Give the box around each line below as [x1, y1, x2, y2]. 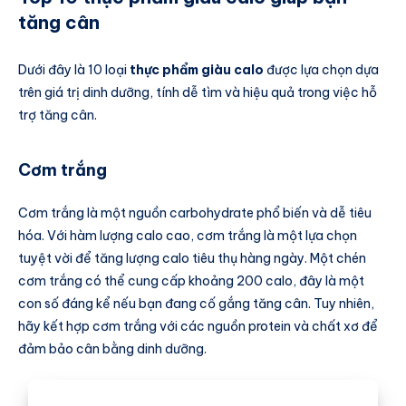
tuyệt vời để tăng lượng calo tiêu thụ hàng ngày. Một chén [18, 249, 366, 266]
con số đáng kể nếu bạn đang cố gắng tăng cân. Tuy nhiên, [18, 295, 374, 312]
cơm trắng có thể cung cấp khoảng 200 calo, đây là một [18, 272, 364, 289]
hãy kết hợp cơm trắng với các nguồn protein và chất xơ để [18, 317, 378, 334]
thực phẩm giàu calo [130, 61, 264, 78]
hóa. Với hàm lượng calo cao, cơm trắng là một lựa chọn [18, 227, 357, 244]
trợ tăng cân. [18, 106, 97, 123]
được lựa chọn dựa [264, 61, 379, 78]
